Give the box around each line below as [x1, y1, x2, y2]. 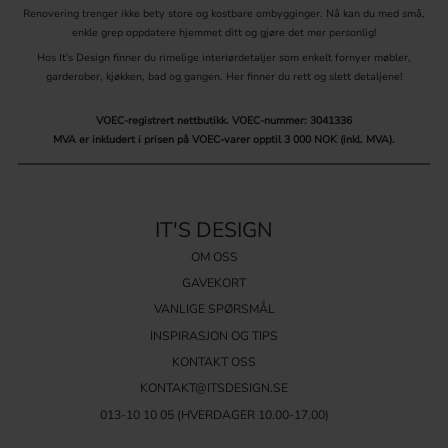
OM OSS [190, 248, 238, 265]
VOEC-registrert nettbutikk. [96, 113, 232, 129]
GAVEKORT [182, 274, 246, 291]
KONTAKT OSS [172, 353, 256, 370]
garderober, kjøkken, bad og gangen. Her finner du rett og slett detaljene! [46, 68, 402, 84]
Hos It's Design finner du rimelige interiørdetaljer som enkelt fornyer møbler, [37, 49, 411, 65]
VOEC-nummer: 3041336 [232, 113, 352, 129]
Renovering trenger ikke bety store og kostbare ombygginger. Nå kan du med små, [23, 5, 425, 21]
